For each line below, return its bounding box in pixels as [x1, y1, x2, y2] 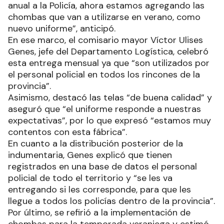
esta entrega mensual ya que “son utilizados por [8, 56, 209, 69]
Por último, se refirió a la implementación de [8, 206, 190, 218]
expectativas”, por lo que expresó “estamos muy [8, 114, 211, 126]
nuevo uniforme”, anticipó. [8, 22, 115, 34]
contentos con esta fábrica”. [8, 125, 127, 138]
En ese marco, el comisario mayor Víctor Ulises [8, 33, 203, 46]
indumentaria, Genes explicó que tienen [8, 148, 172, 161]
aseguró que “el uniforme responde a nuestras [8, 102, 201, 115]
